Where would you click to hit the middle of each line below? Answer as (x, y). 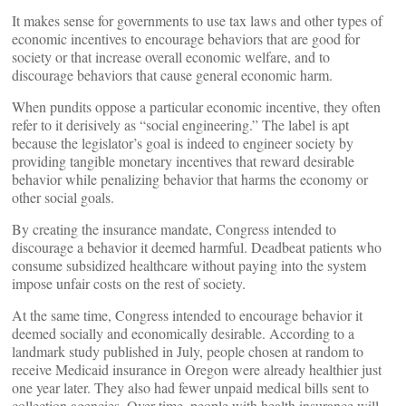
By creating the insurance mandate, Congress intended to (174, 229)
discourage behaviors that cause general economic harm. (172, 75)
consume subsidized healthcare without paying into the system (189, 265)
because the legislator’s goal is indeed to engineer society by (183, 143)
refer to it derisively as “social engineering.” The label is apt (180, 125)
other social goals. (63, 197)
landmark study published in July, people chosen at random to (188, 351)
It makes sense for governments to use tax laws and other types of (197, 20)
